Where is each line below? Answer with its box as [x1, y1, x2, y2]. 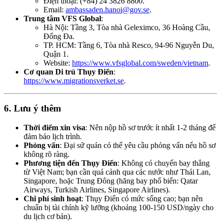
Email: [43, 5, 66, 14]
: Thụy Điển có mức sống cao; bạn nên [81, 194, 203, 203]
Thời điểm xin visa [24, 123, 85, 132]
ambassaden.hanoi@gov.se [66, 5, 149, 14]
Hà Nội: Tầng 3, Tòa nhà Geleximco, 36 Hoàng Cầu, [43, 23, 210, 32]
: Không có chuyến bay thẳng [117, 159, 210, 168]
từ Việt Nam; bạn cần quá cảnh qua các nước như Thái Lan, [24, 168, 211, 177]
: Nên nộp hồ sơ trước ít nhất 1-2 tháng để [85, 123, 216, 132]
